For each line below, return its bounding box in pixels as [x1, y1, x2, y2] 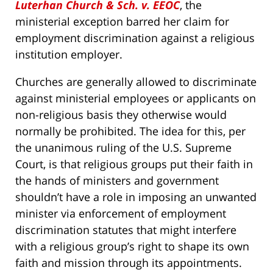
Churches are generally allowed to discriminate [15, 74, 257, 90]
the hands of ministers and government [15, 173, 219, 188]
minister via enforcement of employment [15, 206, 226, 221]
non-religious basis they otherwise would [15, 107, 227, 122]
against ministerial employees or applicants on [15, 91, 256, 106]
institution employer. [15, 47, 122, 62]
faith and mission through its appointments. [15, 255, 242, 271]
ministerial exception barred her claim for [15, 14, 229, 29]
